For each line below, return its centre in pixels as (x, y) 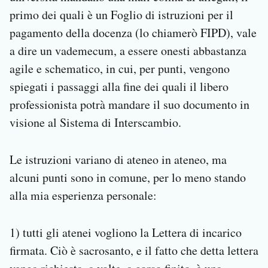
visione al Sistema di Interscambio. (95, 123)
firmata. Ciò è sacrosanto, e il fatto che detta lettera (134, 251)
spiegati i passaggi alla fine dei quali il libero (119, 87)
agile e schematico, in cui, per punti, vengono (120, 69)
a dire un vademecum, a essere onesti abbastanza (128, 51)
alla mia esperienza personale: (83, 196)
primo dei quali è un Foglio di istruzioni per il (121, 15)
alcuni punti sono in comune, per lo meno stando (128, 178)
